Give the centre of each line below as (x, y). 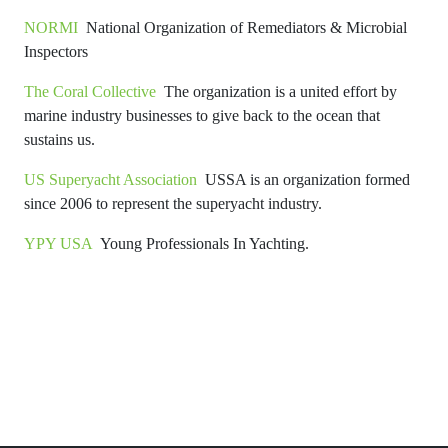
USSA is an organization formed (303, 179)
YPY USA (58, 243)
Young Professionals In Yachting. (201, 243)
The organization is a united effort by (276, 91)
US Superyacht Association (110, 179)
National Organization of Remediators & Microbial (242, 27)
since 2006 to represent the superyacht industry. (173, 203)
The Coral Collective (90, 91)
